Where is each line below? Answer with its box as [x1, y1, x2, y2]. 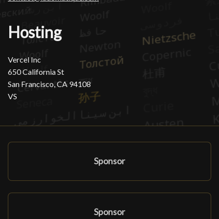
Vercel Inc [8, 55, 41, 64]
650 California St [8, 67, 64, 76]
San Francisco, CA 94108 [8, 79, 91, 88]
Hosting [8, 22, 62, 42]
